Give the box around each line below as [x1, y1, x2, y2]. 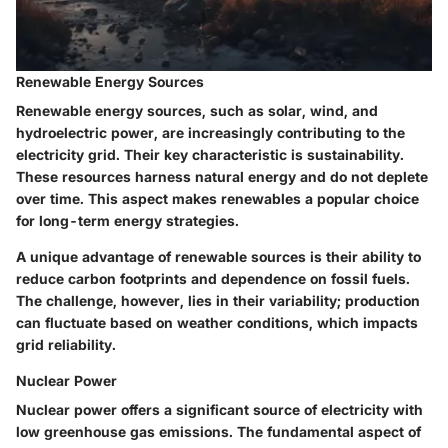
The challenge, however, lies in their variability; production [16, 291, 420, 309]
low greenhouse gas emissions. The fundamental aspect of [16, 422, 421, 440]
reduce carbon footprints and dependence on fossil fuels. [16, 269, 410, 287]
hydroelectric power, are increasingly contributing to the [16, 123, 405, 141]
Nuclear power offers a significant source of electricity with [16, 400, 423, 418]
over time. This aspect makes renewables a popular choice [16, 189, 419, 207]
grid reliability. [16, 335, 116, 353]
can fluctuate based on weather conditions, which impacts [16, 313, 418, 331]
